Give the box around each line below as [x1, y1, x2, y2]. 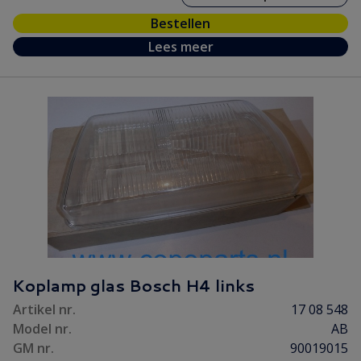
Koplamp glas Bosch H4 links [12, 274, 255, 297]
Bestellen [151, 15, 210, 32]
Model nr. [13, 320, 72, 338]
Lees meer [147, 38, 214, 56]
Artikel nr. [13, 301, 76, 318]
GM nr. [13, 339, 54, 357]
